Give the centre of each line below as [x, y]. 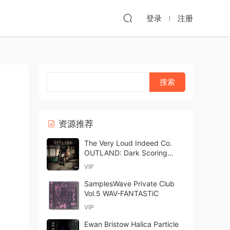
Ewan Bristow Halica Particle [131, 224]
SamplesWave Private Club [129, 184]
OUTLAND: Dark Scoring [126, 153]
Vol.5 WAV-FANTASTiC [121, 193]
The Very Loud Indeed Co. [128, 143]
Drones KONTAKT [114, 162]
